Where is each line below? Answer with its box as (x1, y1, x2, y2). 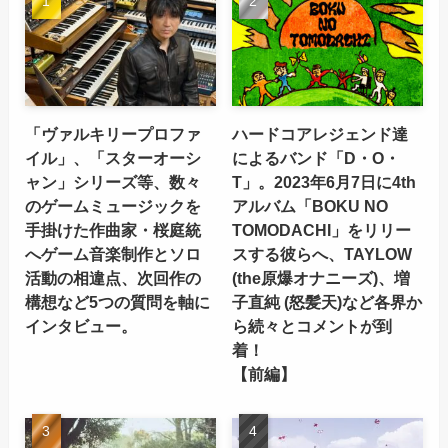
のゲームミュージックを (24, 196, 201, 215)
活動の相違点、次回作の (24, 268, 201, 287)
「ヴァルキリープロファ (24, 124, 201, 143)
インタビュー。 (24, 316, 137, 335)
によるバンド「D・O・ (232, 148, 401, 167)
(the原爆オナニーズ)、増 (232, 268, 411, 287)
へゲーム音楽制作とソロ (24, 244, 201, 263)
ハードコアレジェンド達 (232, 124, 409, 143)
